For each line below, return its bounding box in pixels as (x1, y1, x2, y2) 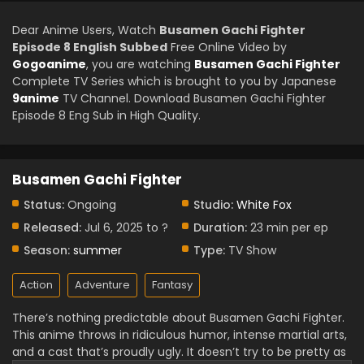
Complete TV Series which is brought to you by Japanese (12, 73, 336, 89)
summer (73, 242, 122, 258)
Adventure (75, 277, 130, 292)
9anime (12, 90, 59, 106)
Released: (24, 219, 81, 236)
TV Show (225, 242, 276, 258)
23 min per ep (247, 219, 328, 236)
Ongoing (64, 197, 116, 213)
